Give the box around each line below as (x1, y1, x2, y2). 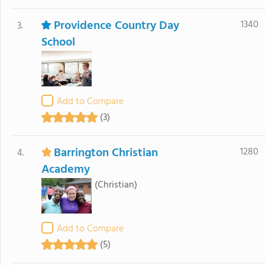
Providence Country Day (53, 17, 179, 35)
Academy (41, 160, 90, 179)
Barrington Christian (53, 144, 158, 163)
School (41, 33, 75, 52)
